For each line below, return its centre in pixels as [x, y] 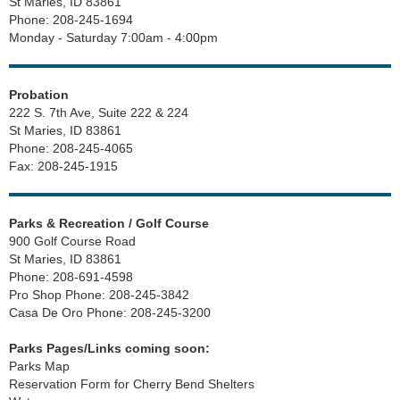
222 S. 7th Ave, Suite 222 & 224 [99, 112]
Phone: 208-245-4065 [71, 148]
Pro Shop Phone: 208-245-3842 [99, 295]
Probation [39, 95]
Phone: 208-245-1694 [71, 20]
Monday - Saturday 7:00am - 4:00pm [113, 37]
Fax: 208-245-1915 [63, 166]
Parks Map [39, 366]
